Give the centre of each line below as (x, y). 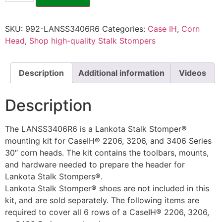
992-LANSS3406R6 (62, 28)
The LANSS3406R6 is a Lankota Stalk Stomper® (96, 129)
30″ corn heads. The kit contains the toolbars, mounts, (107, 152)
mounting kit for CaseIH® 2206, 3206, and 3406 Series (108, 140)
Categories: (125, 28)
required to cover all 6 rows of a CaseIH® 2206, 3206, (107, 212)
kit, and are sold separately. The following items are (102, 200)
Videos (193, 73)
